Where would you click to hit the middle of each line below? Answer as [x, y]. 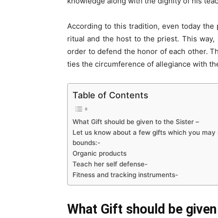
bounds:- [86, 143]
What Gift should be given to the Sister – [136, 122]
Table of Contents [110, 95]
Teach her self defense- [110, 164]
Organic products [100, 154]
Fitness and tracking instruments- [125, 175]
